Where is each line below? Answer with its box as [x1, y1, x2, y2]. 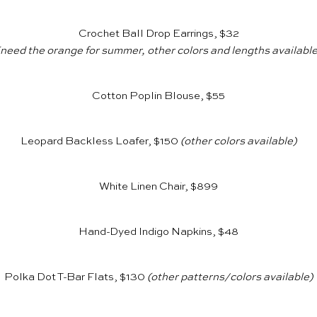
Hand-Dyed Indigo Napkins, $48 [79, 226, 238, 238]
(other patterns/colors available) [146, 272, 313, 283]
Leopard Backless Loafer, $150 [20, 136, 178, 147]
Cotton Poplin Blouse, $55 [92, 91, 225, 102]
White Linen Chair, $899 [99, 181, 218, 192]
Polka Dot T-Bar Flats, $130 [4, 272, 145, 283]
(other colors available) [178, 136, 297, 147]
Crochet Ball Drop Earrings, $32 [78, 28, 239, 40]
